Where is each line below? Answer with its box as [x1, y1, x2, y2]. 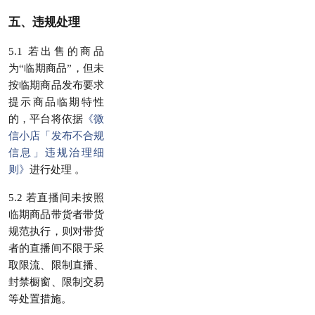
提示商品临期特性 [8, 96, 104, 108]
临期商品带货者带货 [8, 209, 104, 220]
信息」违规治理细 [8, 147, 104, 158]
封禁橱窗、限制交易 [8, 276, 104, 288]
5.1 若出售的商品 [8, 46, 104, 57]
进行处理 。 [30, 164, 85, 175]
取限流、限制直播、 [8, 259, 104, 271]
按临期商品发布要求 [8, 79, 104, 91]
